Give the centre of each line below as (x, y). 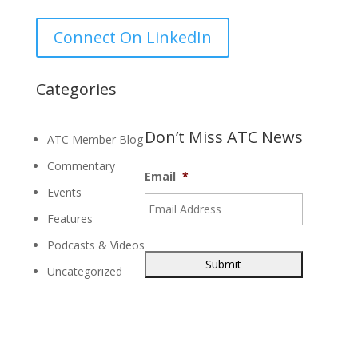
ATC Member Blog (95, 139)
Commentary (81, 166)
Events (64, 192)
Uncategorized (84, 271)
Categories (76, 89)
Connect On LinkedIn (132, 37)
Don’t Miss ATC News (223, 137)
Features (70, 219)
